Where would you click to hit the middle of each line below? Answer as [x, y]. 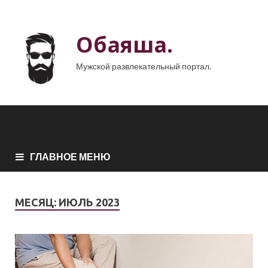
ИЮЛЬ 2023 [89, 202]
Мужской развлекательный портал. [144, 66]
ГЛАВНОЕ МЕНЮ [70, 156]
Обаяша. [124, 45]
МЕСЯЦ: [37, 202]
